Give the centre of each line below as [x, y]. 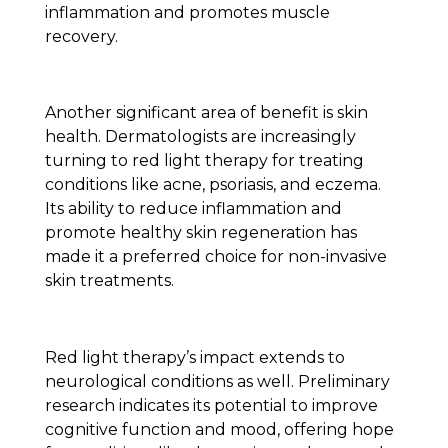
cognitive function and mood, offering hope [219, 430]
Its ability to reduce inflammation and [193, 209]
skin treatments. [109, 281]
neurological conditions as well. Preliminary [217, 382]
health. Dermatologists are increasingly [200, 137]
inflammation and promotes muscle [187, 12]
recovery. [81, 36]
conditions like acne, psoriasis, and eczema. [212, 185]
